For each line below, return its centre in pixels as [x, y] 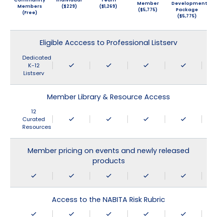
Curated [34, 119]
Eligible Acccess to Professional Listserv [108, 43]
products [108, 161]
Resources [37, 127]
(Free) [30, 13]
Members [30, 6]
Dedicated [37, 57]
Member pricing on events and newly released [108, 151]
